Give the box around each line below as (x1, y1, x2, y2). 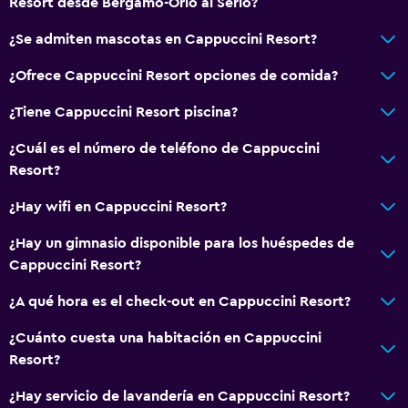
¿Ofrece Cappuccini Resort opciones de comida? (9, 67, 338, 83)
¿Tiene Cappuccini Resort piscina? (9, 104, 238, 119)
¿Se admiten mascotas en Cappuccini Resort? (9, 31, 317, 46)
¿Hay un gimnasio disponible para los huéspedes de (9, 235, 354, 250)
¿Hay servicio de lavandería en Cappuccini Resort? (9, 388, 350, 403)
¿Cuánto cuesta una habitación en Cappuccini (9, 330, 321, 345)
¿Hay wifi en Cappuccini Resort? (9, 199, 227, 214)
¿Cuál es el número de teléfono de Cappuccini (9, 140, 320, 156)
